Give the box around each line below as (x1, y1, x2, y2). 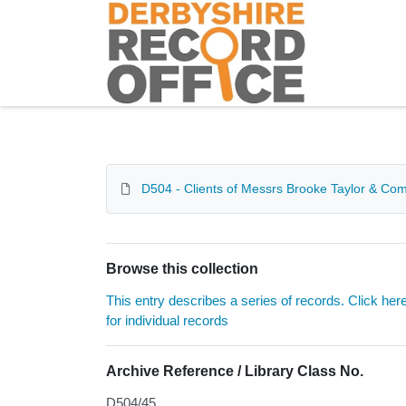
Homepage (106, 2, 178, 17)
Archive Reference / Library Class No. (106, 363, 363, 380)
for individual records (106, 313, 228, 329)
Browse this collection (106, 261, 258, 277)
